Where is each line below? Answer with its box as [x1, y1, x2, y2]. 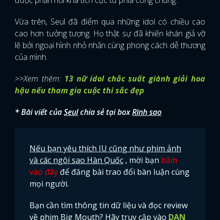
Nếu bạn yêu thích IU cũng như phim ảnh [29, 142, 181, 154]
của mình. [15, 51, 48, 62]
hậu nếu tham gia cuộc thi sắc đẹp [15, 84, 144, 96]
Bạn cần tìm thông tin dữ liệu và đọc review [29, 199, 188, 211]
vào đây [29, 166, 58, 177]
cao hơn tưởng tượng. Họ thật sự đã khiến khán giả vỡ [15, 27, 205, 39]
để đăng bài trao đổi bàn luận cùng [58, 166, 190, 177]
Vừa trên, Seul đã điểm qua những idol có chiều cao [15, 16, 205, 27]
